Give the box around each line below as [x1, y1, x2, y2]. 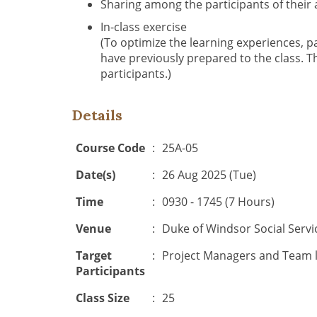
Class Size [76, 290, 129, 306]
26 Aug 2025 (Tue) [162, 167, 256, 183]
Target [76, 248, 112, 263]
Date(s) [76, 167, 115, 183]
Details [72, 106, 122, 124]
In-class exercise [100, 19, 187, 35]
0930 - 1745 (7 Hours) [162, 194, 275, 209]
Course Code [76, 140, 145, 156]
